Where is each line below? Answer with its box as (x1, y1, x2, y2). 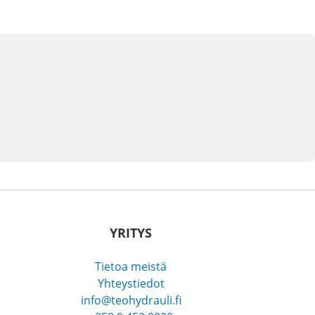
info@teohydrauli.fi (80, 292, 181, 309)
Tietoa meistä (95, 259, 167, 275)
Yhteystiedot (97, 276, 165, 292)
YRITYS (110, 224, 152, 242)
